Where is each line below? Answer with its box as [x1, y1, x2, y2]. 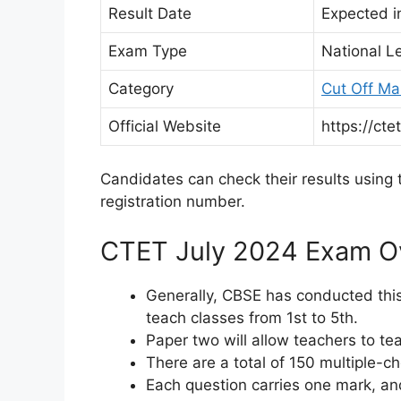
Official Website [108, 116, 221, 135]
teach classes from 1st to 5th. [146, 308, 358, 327]
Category [108, 79, 174, 98]
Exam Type [108, 41, 187, 60]
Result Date [108, 4, 192, 22]
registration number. [100, 192, 245, 211]
